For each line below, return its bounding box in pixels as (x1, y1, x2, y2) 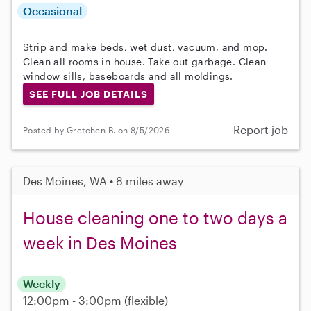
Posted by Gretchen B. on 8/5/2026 (23, 124, 170, 135)
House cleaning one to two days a (23, 208, 287, 228)
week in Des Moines (23, 233, 177, 253)
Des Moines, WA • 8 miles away (23, 174, 183, 188)
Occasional (23, 3, 82, 17)
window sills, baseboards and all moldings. (23, 69, 233, 82)
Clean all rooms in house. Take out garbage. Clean (23, 55, 267, 67)
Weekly (23, 277, 60, 291)
